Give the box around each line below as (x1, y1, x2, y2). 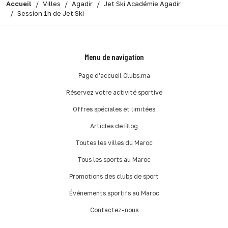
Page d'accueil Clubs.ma (78, 71, 150, 79)
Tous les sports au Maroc (77, 155, 151, 163)
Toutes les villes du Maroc (75, 138, 153, 147)
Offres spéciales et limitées (73, 105, 155, 113)
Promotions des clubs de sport (69, 172, 159, 180)
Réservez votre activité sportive (66, 88, 162, 96)
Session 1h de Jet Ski (17, 9, 84, 17)
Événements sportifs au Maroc (69, 189, 159, 197)
